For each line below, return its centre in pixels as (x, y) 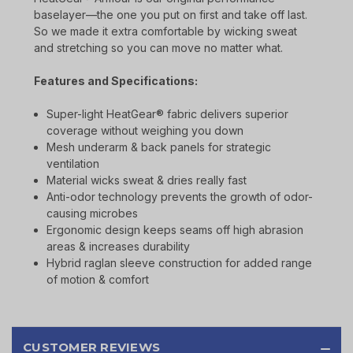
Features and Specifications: (116, 81)
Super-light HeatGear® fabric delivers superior (168, 114)
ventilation (73, 164)
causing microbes (93, 214)
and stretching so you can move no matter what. (158, 48)
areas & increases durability (119, 247)
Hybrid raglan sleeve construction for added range (180, 263)
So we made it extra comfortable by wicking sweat (165, 32)
